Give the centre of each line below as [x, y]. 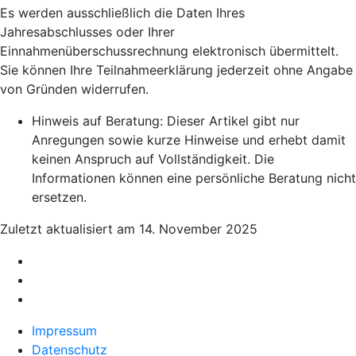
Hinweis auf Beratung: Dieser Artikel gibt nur [166, 121]
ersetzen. [59, 197]
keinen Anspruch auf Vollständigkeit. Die [153, 159]
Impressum [64, 331]
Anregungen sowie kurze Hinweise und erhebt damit [189, 140]
